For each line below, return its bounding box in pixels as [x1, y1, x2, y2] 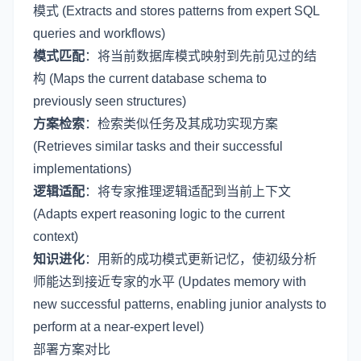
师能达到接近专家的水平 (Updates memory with [33, 274, 306, 288]
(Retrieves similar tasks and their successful [33, 139, 283, 153]
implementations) [33, 161, 131, 176]
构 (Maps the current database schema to [33, 71, 267, 85]
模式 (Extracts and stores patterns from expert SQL [33, 3, 319, 18]
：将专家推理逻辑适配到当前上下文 [85, 184, 291, 198]
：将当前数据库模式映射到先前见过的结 [85, 48, 317, 63]
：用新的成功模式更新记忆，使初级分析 [85, 251, 317, 266]
